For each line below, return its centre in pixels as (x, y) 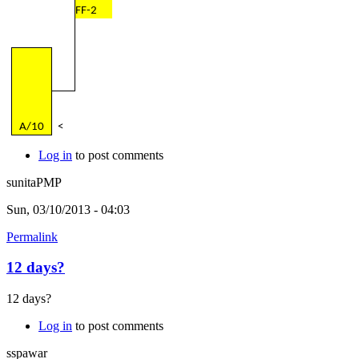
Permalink (32, 236)
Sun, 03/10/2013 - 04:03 (68, 209)
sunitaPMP (34, 182)
